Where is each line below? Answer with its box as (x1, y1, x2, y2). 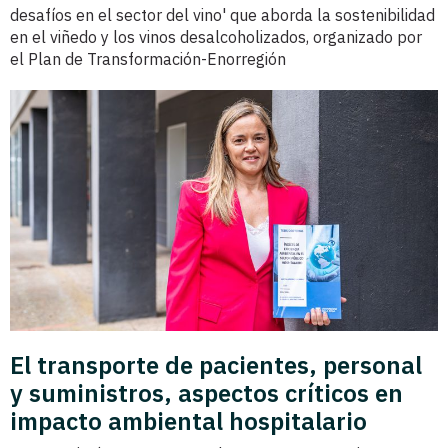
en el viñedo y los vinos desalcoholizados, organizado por (10, 27, 422, 48)
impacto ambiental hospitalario (10, 405, 367, 438)
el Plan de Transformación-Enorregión (10, 49, 286, 70)
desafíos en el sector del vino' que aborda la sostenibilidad (10, 5, 435, 26)
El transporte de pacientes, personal (10, 349, 422, 382)
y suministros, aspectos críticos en (10, 377, 403, 410)
